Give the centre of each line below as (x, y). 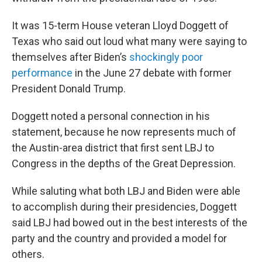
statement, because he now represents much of (124, 132)
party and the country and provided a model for (119, 238)
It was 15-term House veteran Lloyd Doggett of (120, 25)
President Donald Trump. (69, 89)
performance (42, 73)
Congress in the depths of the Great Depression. (124, 163)
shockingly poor (166, 57)
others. (28, 254)
